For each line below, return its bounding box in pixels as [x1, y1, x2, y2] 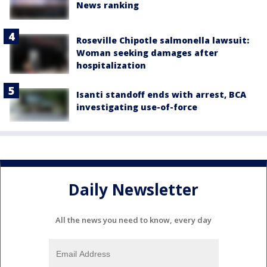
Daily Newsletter [69, 178, 198, 200]
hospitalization [76, 60, 146, 72]
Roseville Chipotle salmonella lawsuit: [76, 35, 249, 46]
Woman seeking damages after [76, 47, 218, 59]
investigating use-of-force [76, 101, 197, 113]
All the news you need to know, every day [55, 214, 212, 225]
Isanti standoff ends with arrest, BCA [76, 88, 246, 100]
